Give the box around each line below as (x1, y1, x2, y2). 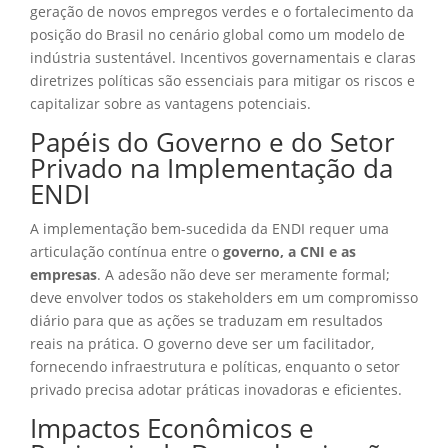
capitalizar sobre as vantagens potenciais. (30, 93, 311, 113)
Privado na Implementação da (30, 149, 393, 186)
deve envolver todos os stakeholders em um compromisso (30, 287, 418, 307)
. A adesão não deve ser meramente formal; (97, 264, 390, 284)
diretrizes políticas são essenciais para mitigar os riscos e (30, 70, 415, 90)
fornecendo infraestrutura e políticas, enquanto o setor (30, 356, 400, 376)
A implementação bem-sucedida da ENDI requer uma (30, 218, 389, 238)
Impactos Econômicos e (30, 409, 314, 446)
